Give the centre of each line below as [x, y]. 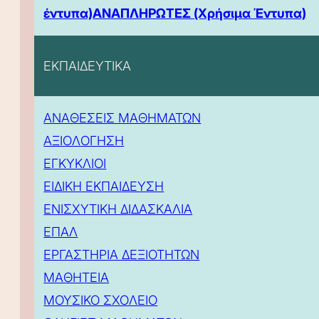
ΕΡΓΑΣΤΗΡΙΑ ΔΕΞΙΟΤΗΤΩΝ [122, 255]
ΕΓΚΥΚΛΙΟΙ [75, 164]
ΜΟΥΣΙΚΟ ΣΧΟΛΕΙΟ [101, 300]
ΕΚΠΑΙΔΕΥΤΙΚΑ [88, 66]
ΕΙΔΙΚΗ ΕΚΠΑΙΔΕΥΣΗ [104, 187]
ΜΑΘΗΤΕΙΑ [77, 278]
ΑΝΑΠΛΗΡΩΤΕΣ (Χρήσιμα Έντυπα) [200, 13]
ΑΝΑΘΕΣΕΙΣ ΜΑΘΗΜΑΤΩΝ [122, 118]
